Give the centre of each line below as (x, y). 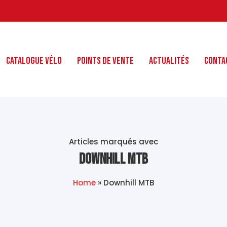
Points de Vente (106, 61)
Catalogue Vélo (34, 61)
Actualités (169, 61)
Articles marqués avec (113, 142)
